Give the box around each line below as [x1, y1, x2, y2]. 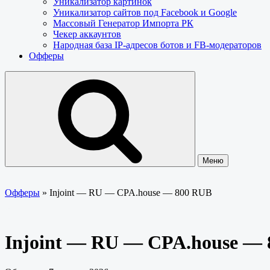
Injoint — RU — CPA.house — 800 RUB [49, 187, 212, 198]
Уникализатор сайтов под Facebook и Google [53, 7, 237, 17]
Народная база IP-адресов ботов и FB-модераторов [53, 40, 262, 50]
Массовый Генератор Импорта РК [53, 18, 193, 28]
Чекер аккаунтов [53, 29, 121, 39]
